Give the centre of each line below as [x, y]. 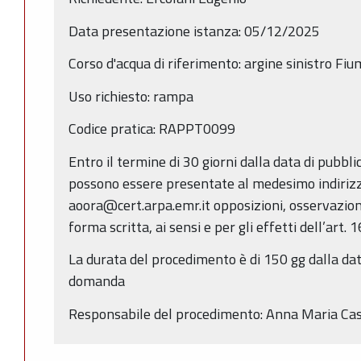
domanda [97, 281]
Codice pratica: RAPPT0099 [152, 129]
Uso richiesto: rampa [131, 96]
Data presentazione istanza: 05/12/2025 [196, 31]
